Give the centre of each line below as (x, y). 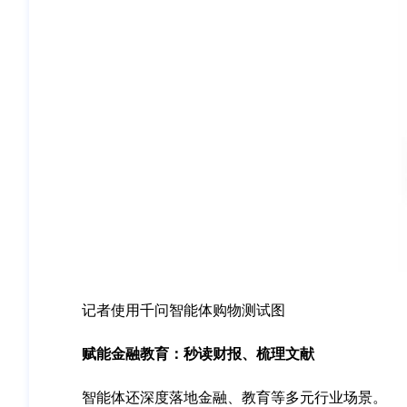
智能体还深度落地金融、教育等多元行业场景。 (234, 397)
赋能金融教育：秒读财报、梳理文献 (198, 354)
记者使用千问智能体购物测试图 (184, 310)
